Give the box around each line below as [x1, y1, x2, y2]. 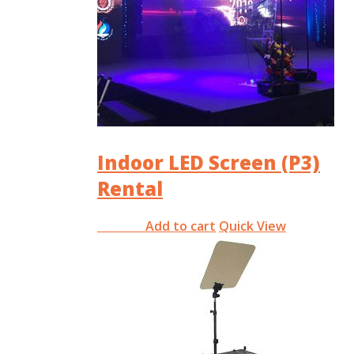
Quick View [219, 217, 286, 235]
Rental [97, 175, 163, 202]
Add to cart [145, 217, 216, 235]
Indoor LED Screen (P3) [97, 149, 320, 176]
